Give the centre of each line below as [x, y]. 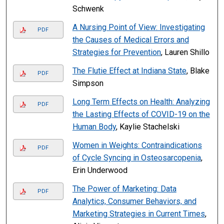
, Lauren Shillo [185, 52]
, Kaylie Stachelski [147, 127]
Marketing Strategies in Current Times [138, 214]
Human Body [94, 127]
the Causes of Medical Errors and [130, 40]
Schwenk [88, 9]
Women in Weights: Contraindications [137, 145]
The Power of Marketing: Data [124, 189]
